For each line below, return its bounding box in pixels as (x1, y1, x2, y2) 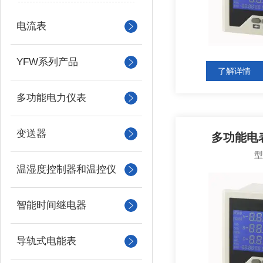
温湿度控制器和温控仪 (16, 164, 116, 175)
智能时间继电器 (16, 200, 86, 211)
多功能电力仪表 (16, 92, 86, 103)
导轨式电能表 (16, 235, 76, 247)
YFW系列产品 (16, 56, 78, 68)
